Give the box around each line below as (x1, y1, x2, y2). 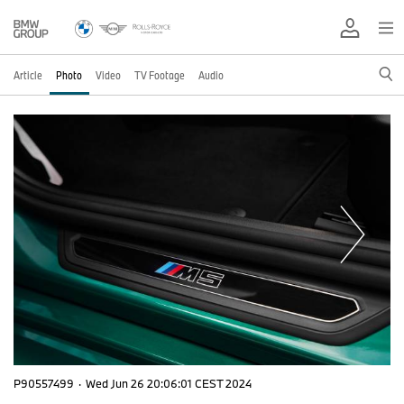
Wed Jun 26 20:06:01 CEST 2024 (86, 375, 252, 390)
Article (14, 68, 42, 82)
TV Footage (134, 68, 185, 82)
